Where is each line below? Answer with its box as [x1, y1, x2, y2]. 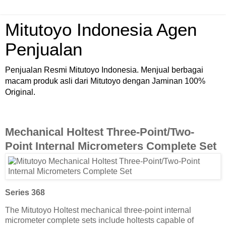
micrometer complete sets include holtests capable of [5, 216, 194, 225]
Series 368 [5, 188, 45, 197]
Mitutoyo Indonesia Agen [5, 20, 197, 39]
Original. [5, 88, 35, 96]
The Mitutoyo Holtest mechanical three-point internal [5, 206, 191, 215]
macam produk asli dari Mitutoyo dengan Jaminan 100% [5, 77, 205, 85]
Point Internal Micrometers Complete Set [5, 139, 216, 152]
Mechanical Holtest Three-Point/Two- [5, 125, 194, 138]
